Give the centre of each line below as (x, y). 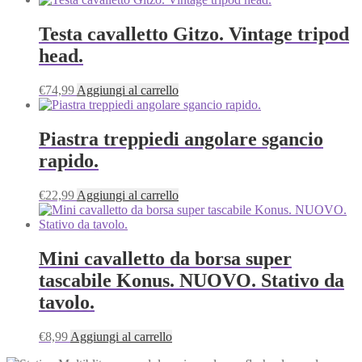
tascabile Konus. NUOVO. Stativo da (192, 280)
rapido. (69, 161)
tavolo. (67, 302)
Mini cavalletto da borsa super (165, 258)
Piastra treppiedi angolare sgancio (181, 139)
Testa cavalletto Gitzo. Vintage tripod (194, 34)
